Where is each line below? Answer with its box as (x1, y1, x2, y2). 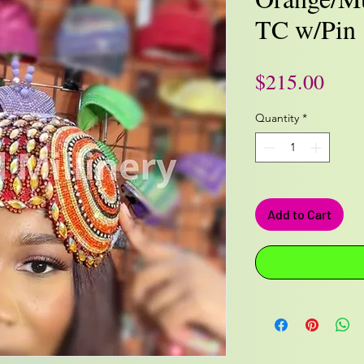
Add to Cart (267, 206, 331, 222)
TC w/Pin (255, 11, 356, 46)
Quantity (255, 110, 299, 125)
